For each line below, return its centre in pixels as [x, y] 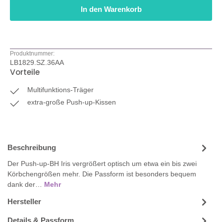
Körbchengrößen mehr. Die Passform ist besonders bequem [102, 174]
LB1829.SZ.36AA [37, 63]
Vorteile [25, 72]
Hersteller [24, 202]
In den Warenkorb [111, 10]
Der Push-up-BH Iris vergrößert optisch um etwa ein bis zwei [102, 164]
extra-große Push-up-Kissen [72, 102]
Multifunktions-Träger [61, 90]
